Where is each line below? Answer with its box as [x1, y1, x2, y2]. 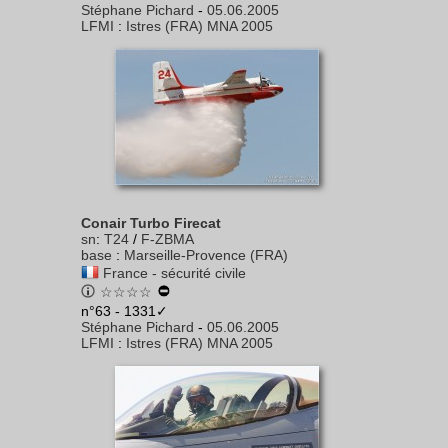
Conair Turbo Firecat [81, 215, 221, 231]
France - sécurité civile [103, 265, 246, 281]
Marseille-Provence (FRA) [124, 247, 288, 263]
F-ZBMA [141, 231, 194, 247]
